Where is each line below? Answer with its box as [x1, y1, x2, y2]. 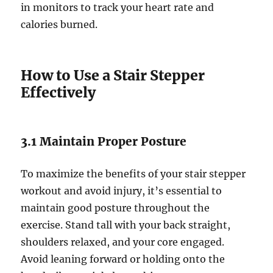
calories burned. [21, 18, 98, 31]
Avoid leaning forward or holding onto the [21, 253, 225, 266]
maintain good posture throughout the [21, 202, 210, 214]
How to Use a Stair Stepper [21, 66, 205, 85]
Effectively [21, 83, 96, 102]
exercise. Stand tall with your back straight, [21, 219, 231, 232]
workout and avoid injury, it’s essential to [21, 185, 222, 197]
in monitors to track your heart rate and [21, 1, 214, 14]
